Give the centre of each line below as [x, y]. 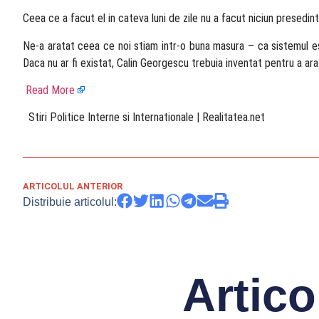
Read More [50, 90]
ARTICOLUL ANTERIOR [73, 186]
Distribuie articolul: [70, 202]
